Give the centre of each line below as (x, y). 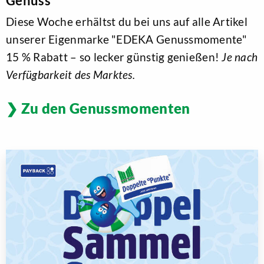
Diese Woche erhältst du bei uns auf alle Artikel (127, 22)
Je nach (240, 57)
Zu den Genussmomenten (105, 108)
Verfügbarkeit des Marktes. (71, 75)
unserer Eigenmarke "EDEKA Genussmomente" (126, 39)
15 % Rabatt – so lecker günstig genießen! (114, 57)
